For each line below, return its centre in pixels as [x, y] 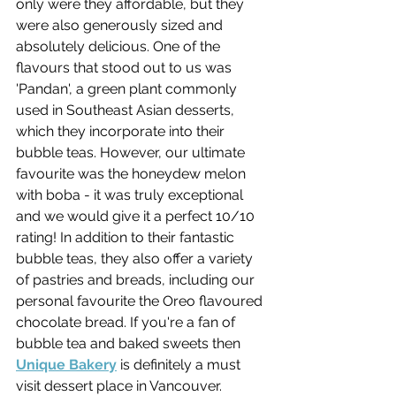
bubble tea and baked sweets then [130, 344]
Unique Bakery [66, 365]
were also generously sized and [121, 26]
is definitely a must [180, 365]
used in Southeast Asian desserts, [127, 110]
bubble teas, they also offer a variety [136, 259]
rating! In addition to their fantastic [127, 238]
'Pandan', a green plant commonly [128, 89]
